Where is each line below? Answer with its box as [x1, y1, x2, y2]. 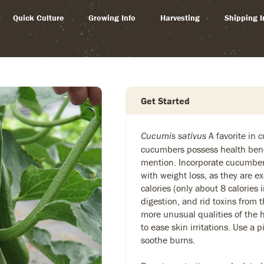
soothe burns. [141, 234, 195, 246]
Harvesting [160, 12, 200, 23]
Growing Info [88, 12, 136, 23]
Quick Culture [12, 12, 64, 23]
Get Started [141, 95, 190, 107]
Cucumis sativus [141, 130, 209, 141]
